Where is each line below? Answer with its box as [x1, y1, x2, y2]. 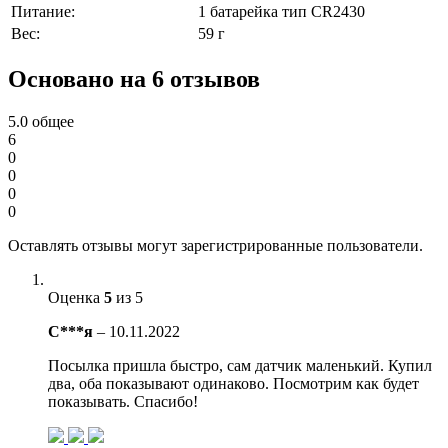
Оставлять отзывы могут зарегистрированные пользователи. [8, 236, 423, 254]
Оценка [48, 288, 104, 306]
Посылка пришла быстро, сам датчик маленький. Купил [48, 356, 432, 374]
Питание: [11, 2, 75, 20]
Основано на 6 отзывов [8, 65, 260, 92]
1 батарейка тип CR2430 [198, 2, 365, 20]
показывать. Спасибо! [48, 392, 198, 410]
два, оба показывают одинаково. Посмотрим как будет [48, 374, 419, 392]
